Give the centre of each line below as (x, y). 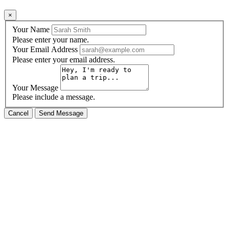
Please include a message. (54, 97)
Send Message (61, 113)
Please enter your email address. (64, 59)
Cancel (18, 113)
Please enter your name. (51, 39)
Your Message (35, 87)
